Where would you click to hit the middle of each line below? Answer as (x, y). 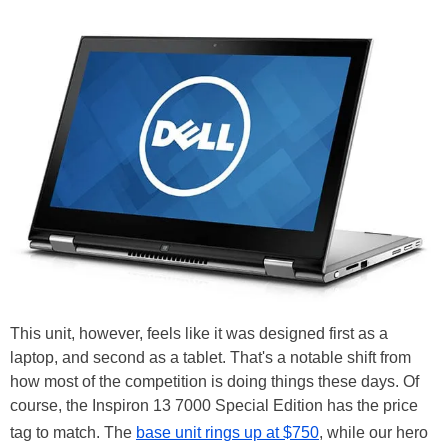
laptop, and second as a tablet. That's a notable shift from (210, 357)
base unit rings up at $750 (227, 432)
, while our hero (373, 432)
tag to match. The (73, 432)
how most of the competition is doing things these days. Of (214, 381)
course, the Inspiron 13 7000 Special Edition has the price (214, 405)
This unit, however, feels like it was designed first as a (199, 333)
